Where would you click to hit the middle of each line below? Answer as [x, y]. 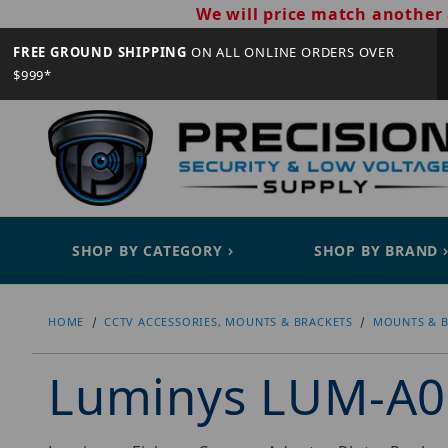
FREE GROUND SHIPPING [100, 52]
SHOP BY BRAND [376, 251]
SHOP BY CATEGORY [147, 251]
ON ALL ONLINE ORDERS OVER [291, 52]
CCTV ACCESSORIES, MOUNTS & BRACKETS [229, 322]
